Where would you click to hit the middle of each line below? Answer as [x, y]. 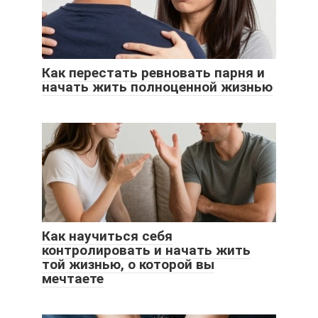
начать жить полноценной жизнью [157, 87]
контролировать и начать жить [146, 250]
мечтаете [73, 278]
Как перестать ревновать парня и [153, 72]
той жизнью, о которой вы [128, 264]
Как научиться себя [107, 236]
